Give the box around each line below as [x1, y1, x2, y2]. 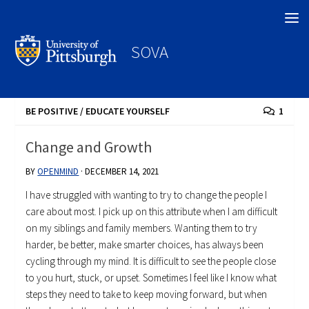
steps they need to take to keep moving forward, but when [26, 288, 268, 301]
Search [14, 9, 48, 25]
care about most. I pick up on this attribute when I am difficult [26, 205, 278, 219]
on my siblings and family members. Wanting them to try [26, 221, 258, 235]
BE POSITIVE [26, 105, 79, 118]
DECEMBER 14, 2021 [85, 166, 159, 178]
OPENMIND [37, 166, 79, 178]
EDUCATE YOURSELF [86, 105, 170, 118]
